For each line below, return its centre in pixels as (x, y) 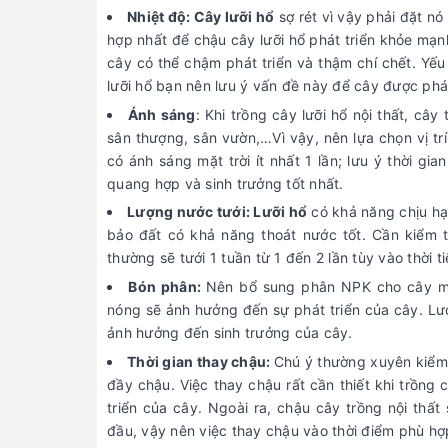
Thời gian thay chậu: (200, 361)
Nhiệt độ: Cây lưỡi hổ (201, 17)
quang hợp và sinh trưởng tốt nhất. (225, 183)
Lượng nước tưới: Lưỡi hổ (217, 212)
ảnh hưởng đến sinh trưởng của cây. (230, 332)
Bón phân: (167, 286)
